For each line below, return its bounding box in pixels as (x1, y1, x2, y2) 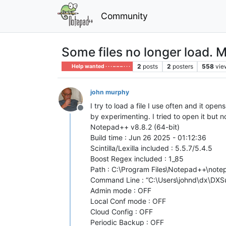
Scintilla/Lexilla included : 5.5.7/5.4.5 (90, 143, 212, 152)
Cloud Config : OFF (90, 207, 153, 216)
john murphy (90, 88, 129, 96)
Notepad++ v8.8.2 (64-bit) (90, 122, 180, 131)
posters (172, 62, 193, 70)
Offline (80, 107, 105, 118)
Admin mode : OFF (90, 186, 151, 195)
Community (100, 10, 148, 21)
